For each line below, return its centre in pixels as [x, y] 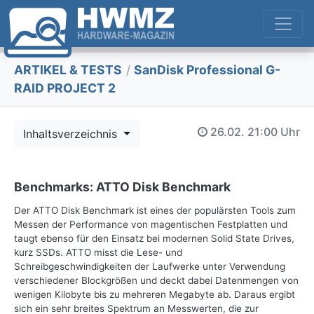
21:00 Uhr [274, 131]
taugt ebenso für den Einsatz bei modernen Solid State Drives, [154, 239]
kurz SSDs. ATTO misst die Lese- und [98, 253]
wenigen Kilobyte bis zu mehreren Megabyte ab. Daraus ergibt [155, 295]
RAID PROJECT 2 [65, 88]
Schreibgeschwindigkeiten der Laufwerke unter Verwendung [150, 267]
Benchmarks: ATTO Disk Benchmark [122, 187]
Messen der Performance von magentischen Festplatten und [151, 225]
